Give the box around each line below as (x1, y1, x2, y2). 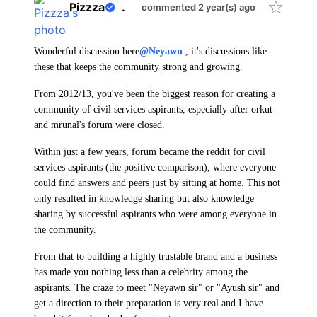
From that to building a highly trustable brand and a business (34, 250, 277, 262)
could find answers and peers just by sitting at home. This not (34, 177, 280, 188)
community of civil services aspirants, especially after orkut (34, 103, 272, 115)
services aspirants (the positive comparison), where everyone (34, 161, 276, 173)
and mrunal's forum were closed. (34, 119, 168, 130)
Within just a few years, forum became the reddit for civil (34, 146, 265, 157)
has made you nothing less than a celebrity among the (34, 266, 248, 277)
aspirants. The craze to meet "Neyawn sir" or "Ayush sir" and (34, 282, 279, 293)
